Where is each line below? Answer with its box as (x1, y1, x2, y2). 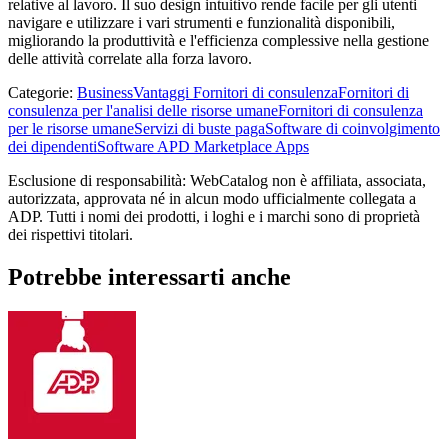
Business (77, 83, 133, 101)
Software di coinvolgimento (265, 119, 440, 137)
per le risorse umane (8, 119, 134, 137)
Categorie (8, 83, 69, 101)
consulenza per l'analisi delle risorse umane (8, 101, 278, 119)
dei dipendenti (8, 137, 97, 155)
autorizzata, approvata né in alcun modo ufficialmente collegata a (8, 189, 416, 207)
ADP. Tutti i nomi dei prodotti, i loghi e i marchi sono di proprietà (8, 207, 420, 225)
